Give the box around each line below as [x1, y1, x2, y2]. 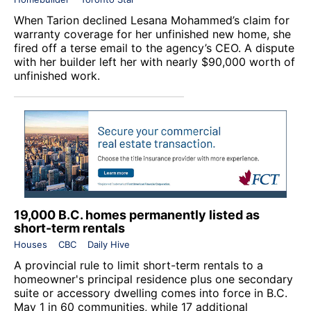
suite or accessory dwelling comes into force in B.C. [14, 285, 287, 300]
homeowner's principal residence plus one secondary [14, 271, 293, 286]
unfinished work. [14, 68, 100, 83]
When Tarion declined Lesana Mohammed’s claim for [14, 12, 289, 27]
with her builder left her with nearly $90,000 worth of [14, 54, 295, 69]
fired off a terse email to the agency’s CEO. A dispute [14, 40, 294, 55]
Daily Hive [87, 238, 130, 250]
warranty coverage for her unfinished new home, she [14, 26, 291, 41]
